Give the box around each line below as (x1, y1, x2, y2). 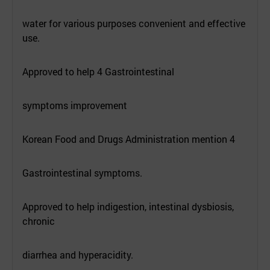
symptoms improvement (22, 98, 127, 111)
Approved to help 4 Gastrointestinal (22, 64, 174, 78)
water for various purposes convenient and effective (22, 16, 245, 30)
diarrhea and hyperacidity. (22, 248, 133, 261)
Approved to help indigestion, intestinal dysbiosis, (22, 199, 234, 213)
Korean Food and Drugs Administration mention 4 (22, 132, 235, 145)
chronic (22, 214, 55, 227)
